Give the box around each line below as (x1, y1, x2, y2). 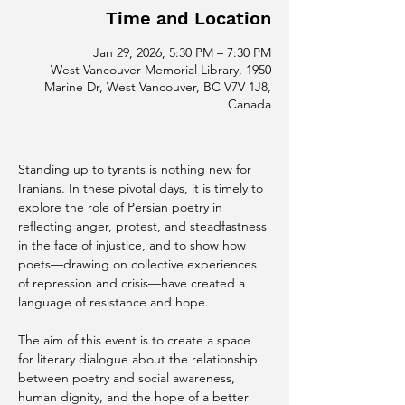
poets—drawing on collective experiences (18, 256, 260, 272)
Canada (228, 96, 271, 112)
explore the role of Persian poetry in (18, 199, 226, 215)
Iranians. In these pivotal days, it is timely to (18, 180, 267, 196)
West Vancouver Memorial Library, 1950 (51, 61, 271, 78)
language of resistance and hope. (18, 294, 209, 310)
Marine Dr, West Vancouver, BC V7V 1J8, (44, 79, 271, 95)
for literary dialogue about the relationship (18, 351, 261, 367)
